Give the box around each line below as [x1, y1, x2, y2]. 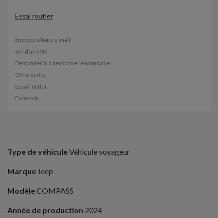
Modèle [7, 186, 35, 196]
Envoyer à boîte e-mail [15, 36, 70, 43]
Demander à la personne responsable [15, 60, 110, 67]
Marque [7, 166, 36, 176]
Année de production [7, 205, 83, 215]
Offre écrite [15, 72, 46, 78]
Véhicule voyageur [68, 147, 130, 157]
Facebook [15, 95, 39, 102]
